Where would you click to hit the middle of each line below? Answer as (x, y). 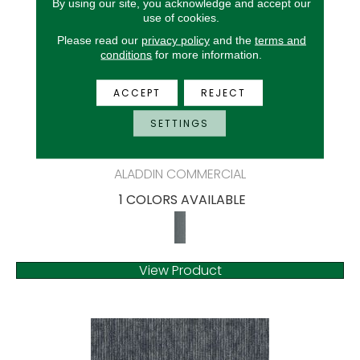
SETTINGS (180, 123)
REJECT (224, 92)
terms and (280, 39)
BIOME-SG (180, 145)
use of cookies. (182, 17)
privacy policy (175, 39)
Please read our (99, 39)
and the (232, 39)
